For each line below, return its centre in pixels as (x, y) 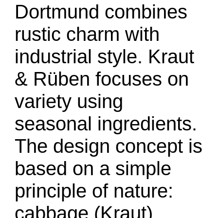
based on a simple (93, 168)
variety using (69, 101)
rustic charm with (87, 34)
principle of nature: (94, 191)
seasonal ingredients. (106, 124)
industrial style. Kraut (104, 56)
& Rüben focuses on (102, 79)
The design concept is (109, 146)
